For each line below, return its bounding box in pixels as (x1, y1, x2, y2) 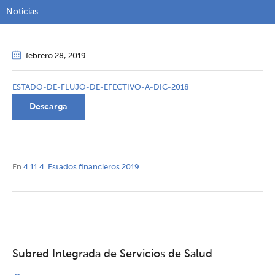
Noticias (6, 7, 38, 17)
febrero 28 (26, 52, 64, 61)
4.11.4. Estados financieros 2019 (23, 163, 139, 172)
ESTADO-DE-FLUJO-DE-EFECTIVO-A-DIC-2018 (12, 83, 189, 92)
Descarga (29, 103, 68, 112)
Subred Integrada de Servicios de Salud (12, 249, 212, 260)
